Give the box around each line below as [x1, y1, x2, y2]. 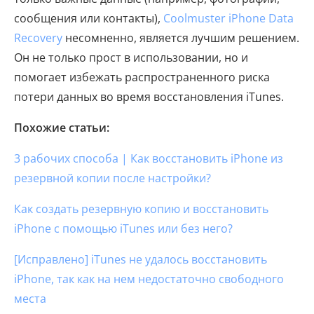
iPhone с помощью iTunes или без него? [14, 221, 233, 237]
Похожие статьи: [14, 120, 109, 136]
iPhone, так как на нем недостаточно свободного [14, 271, 284, 287]
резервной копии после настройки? [14, 170, 211, 186]
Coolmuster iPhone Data [163, 11, 294, 27]
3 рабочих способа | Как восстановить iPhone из [14, 151, 283, 167]
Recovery [14, 30, 62, 46]
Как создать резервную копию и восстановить [14, 201, 268, 217]
